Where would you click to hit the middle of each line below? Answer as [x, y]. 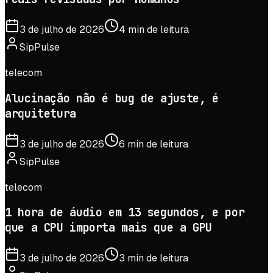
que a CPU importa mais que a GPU [109, 228]
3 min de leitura [154, 258]
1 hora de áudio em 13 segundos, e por [125, 213]
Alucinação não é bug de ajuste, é [112, 98]
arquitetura [41, 113]
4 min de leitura [154, 30]
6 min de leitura [154, 144]
